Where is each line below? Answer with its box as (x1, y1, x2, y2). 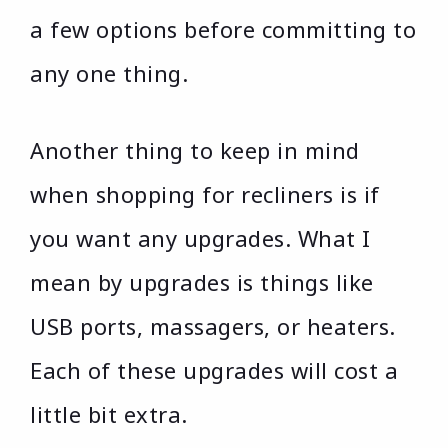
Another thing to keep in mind (30, 135, 360, 166)
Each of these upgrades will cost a (30, 355, 398, 386)
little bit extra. (30, 399, 188, 430)
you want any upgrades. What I (30, 223, 371, 254)
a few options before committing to (30, 14, 416, 45)
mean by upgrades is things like (30, 267, 374, 298)
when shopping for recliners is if (30, 179, 380, 210)
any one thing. (30, 58, 188, 89)
